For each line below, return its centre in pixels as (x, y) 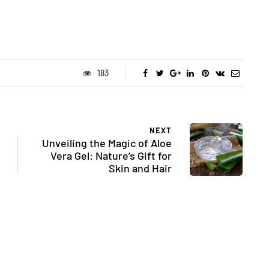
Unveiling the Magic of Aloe (107, 143)
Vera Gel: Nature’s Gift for (111, 156)
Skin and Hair (140, 168)
